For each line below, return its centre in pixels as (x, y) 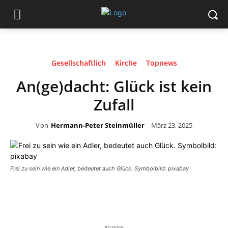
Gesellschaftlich (78, 63)
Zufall (114, 105)
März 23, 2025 (172, 125)
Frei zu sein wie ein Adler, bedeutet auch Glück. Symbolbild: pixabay (99, 168)
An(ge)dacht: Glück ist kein (114, 86)
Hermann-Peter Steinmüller (97, 125)
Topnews (161, 63)
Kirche (126, 63)
